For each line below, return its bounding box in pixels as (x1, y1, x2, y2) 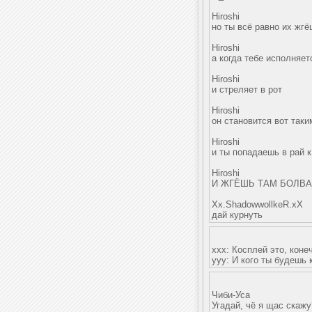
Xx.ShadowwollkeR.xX (212, 199, 303, 210)
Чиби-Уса (212, 290, 250, 300)
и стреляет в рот (212, 84, 282, 95)
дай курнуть (212, 210, 263, 220)
